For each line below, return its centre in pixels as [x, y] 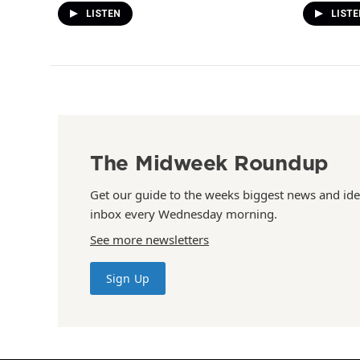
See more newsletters [149, 239]
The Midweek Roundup [210, 162]
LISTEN [103, 13]
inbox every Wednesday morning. [184, 213]
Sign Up [128, 278]
